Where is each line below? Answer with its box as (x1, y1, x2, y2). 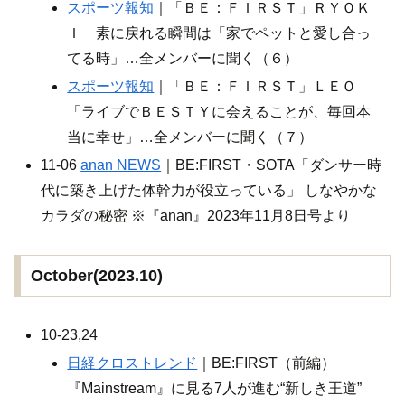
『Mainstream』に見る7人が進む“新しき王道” (67, 380, 363, 396)
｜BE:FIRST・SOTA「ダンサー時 (161, 157, 382, 174)
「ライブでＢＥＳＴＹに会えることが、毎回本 (67, 104, 372, 120)
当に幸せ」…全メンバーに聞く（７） (67, 129, 314, 146)
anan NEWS (80, 157, 162, 174)
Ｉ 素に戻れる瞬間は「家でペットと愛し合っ (67, 24, 372, 41)
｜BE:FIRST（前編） (197, 354, 351, 371)
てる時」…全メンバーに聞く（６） (67, 50, 299, 66)
